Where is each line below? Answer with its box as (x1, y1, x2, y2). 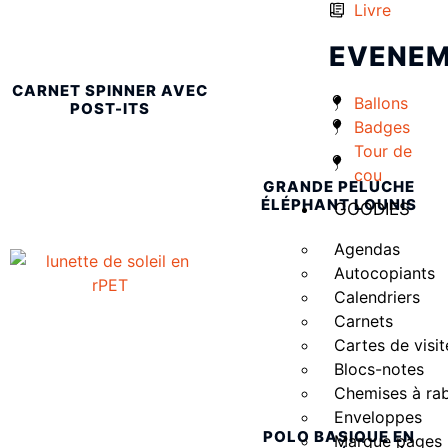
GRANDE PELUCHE (262, 176, 415, 196)
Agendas (333, 238, 400, 259)
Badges (353, 116, 410, 137)
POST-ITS (69, 98, 150, 118)
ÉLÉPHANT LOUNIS (260, 194, 417, 214)
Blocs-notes (333, 358, 424, 379)
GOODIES (333, 198, 410, 219)
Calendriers (333, 286, 420, 307)
